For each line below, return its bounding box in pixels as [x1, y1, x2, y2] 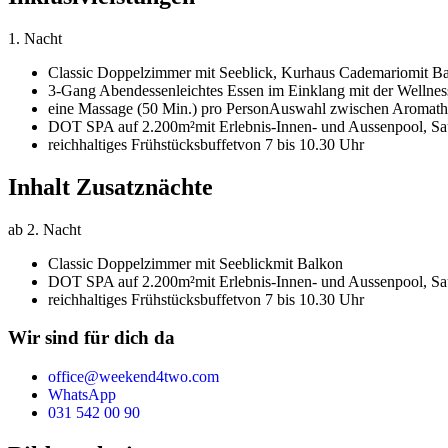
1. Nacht [8, 29, 62, 47]
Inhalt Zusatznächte [8, 173, 213, 200]
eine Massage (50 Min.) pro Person [48, 99, 269, 117]
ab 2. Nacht [8, 220, 81, 238]
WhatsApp [48, 386, 116, 404]
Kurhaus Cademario [281, 63, 408, 81]
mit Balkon [273, 254, 343, 272]
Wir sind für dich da [8, 327, 175, 349]
